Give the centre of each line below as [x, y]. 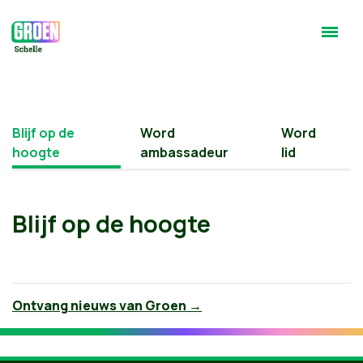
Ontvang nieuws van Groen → [107, 305]
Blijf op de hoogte [111, 224]
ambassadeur [185, 152]
